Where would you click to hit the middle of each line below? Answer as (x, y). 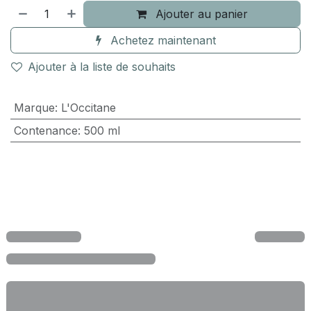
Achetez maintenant (161, 41)
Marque (34, 108)
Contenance (45, 131)
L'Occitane (88, 108)
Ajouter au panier (202, 14)
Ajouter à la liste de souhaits (102, 67)
